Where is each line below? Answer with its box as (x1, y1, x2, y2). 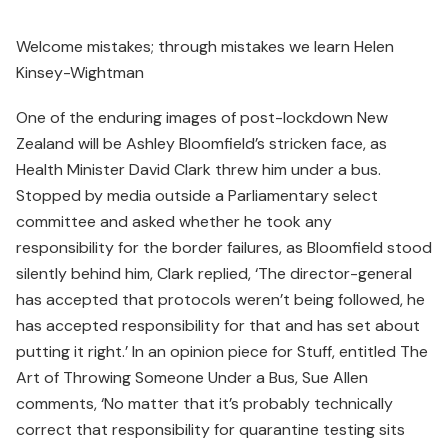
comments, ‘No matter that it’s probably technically (16, 393, 393, 415)
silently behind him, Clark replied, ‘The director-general (16, 263, 412, 285)
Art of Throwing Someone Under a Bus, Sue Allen (16, 367, 368, 389)
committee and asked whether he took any (16, 211, 332, 233)
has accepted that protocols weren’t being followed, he (16, 289, 425, 311)
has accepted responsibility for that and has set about (16, 315, 420, 337)
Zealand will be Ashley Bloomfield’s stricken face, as (16, 133, 387, 155)
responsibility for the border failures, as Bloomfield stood (16, 237, 432, 259)
